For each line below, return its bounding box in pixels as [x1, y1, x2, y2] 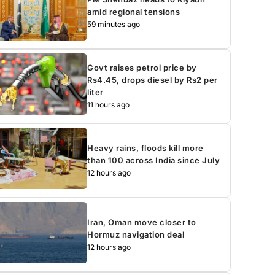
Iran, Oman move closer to [87, 217, 196, 227]
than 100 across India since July [87, 155, 220, 165]
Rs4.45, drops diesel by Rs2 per [87, 74, 218, 85]
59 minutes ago [87, 19, 141, 29]
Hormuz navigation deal [87, 229, 185, 239]
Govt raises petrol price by [87, 62, 197, 72]
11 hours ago [87, 99, 130, 109]
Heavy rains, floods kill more [87, 142, 204, 153]
